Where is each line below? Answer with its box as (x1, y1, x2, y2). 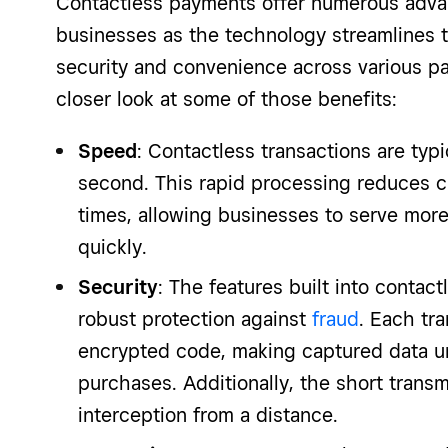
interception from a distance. (78, 402, 338, 427)
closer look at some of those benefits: (56, 86, 397, 111)
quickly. (78, 234, 147, 259)
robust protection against (78, 306, 312, 331)
